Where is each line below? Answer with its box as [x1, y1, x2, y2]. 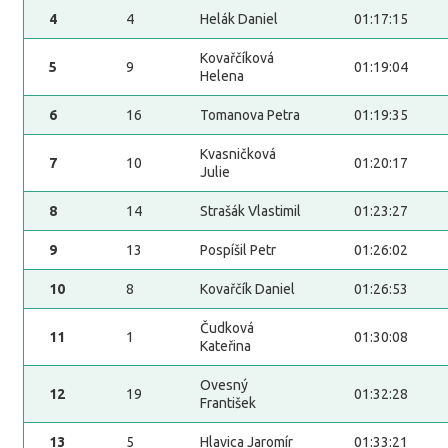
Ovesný [199, 377, 248, 394]
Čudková [199, 320, 254, 337]
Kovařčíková [199, 50, 274, 67]
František [199, 395, 256, 412]
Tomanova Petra [199, 107, 300, 124]
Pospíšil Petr [199, 242, 276, 259]
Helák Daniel [199, 11, 278, 28]
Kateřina [199, 338, 251, 355]
